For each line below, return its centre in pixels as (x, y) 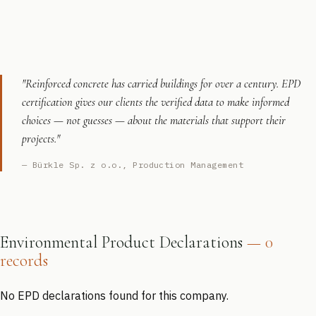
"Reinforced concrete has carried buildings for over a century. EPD (161, 84)
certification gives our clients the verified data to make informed (156, 102)
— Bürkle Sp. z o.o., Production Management (133, 165)
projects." (41, 139)
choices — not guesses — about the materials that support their (154, 120)
